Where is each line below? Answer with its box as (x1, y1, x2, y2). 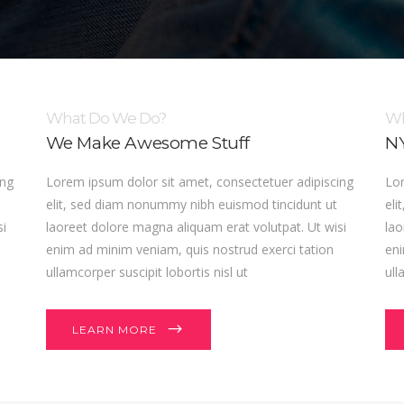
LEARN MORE (71, 323, 157, 336)
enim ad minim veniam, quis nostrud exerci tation (45, 241, 334, 258)
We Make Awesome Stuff (45, 133, 250, 153)
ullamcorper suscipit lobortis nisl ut (45, 263, 248, 280)
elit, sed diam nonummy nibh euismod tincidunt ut (45, 196, 337, 213)
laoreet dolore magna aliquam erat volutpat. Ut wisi (45, 218, 346, 235)
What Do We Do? (45, 109, 166, 127)
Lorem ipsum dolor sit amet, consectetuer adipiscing (45, 173, 353, 190)
